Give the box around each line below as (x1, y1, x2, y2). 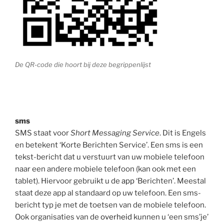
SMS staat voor (15, 128, 70, 137)
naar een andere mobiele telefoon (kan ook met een (15, 164, 196, 173)
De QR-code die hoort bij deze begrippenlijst (15, 60, 151, 68)
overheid (100, 212, 132, 221)
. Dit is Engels (159, 128, 206, 137)
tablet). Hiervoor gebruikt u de (15, 176, 121, 185)
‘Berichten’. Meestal (134, 176, 206, 185)
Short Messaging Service (70, 128, 159, 137)
